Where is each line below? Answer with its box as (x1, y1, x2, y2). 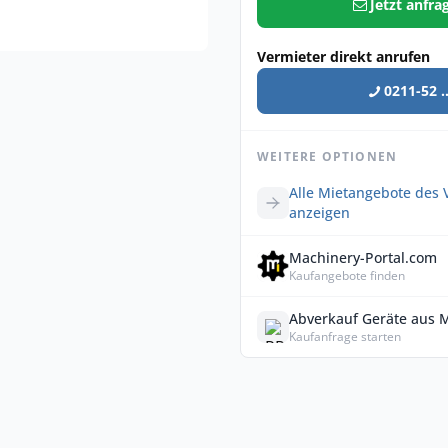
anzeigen (289, 203, 350, 222)
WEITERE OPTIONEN (257, 148, 398, 165)
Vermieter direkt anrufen (257, 47, 430, 66)
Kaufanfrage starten (289, 328, 401, 345)
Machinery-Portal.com (289, 248, 437, 267)
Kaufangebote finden (289, 267, 405, 284)
